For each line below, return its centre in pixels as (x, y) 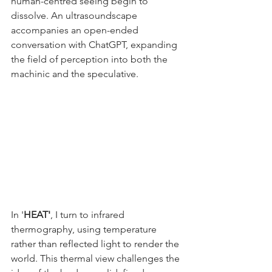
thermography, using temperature (85, 229)
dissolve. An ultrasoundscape (75, 16)
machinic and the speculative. (75, 74)
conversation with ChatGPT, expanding (95, 45)
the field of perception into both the (90, 59)
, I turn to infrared (89, 215)
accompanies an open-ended (76, 30)
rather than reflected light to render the (96, 244)
